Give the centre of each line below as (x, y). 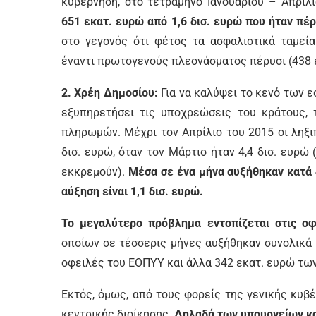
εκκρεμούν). (95, 172)
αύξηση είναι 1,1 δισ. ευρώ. (132, 192)
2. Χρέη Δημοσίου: (111, 93)
